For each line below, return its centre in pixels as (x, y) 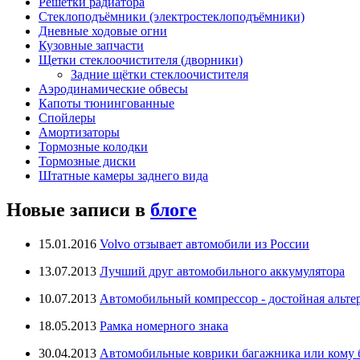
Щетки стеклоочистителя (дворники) (141, 59)
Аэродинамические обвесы (113, 88)
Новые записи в (78, 209)
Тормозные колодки (93, 146)
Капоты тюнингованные (106, 103)
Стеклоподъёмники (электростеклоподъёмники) (172, 16)
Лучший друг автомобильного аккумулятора (222, 271)
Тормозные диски (87, 161)
